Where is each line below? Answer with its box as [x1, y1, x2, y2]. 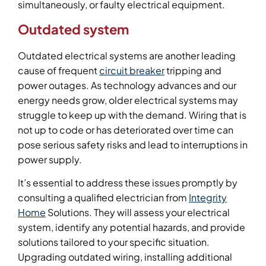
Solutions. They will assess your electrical [46, 206, 230, 219]
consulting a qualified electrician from [18, 191, 189, 204]
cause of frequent [18, 64, 99, 77]
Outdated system [18, 21, 129, 38]
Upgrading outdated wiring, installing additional [18, 251, 232, 264]
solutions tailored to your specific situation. [18, 236, 210, 249]
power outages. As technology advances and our [18, 79, 236, 92]
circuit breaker [99, 64, 164, 77]
